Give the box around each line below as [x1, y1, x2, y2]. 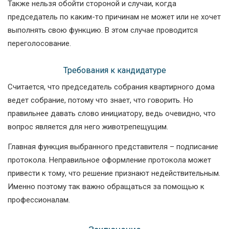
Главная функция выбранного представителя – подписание [8, 142, 218, 152]
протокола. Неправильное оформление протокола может [8, 155, 211, 165]
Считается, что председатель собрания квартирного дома [8, 82, 215, 92]
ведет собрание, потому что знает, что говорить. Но [8, 96, 193, 105]
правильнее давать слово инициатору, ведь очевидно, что [8, 109, 216, 119]
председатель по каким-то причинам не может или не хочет [8, 12, 221, 22]
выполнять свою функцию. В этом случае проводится [8, 26, 198, 35]
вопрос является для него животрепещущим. [8, 122, 168, 132]
